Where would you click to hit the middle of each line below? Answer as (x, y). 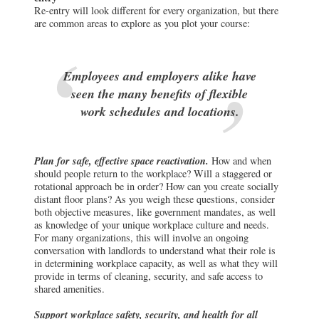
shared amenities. (69, 289)
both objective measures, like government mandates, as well (155, 212)
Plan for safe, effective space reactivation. (121, 161)
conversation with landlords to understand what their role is (155, 251)
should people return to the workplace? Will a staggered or (153, 174)
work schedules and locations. (159, 111)
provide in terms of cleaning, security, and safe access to (148, 276)
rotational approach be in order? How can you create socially (156, 187)
